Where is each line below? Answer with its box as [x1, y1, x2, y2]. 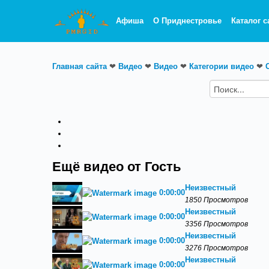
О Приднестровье [153, 16, 222, 25]
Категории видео [189, 62, 254, 71]
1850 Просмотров [185, 196, 248, 204]
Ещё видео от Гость [52, 160, 181, 174]
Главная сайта [52, 62, 107, 71]
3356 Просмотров [185, 220, 248, 228]
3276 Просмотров [185, 244, 248, 252]
